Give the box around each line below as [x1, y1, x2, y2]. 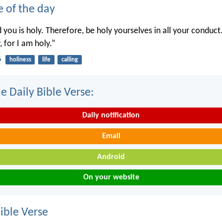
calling [61, 56, 78, 63]
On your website [83, 173, 139, 182]
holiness [9, 56, 31, 63]
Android [97, 153, 125, 161]
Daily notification [82, 111, 140, 120]
